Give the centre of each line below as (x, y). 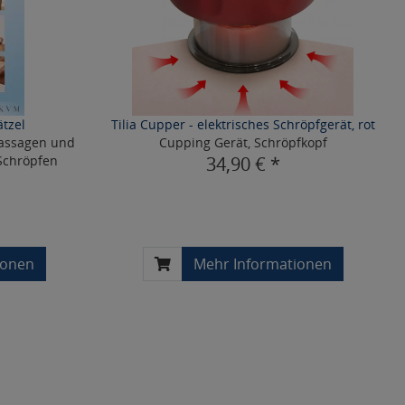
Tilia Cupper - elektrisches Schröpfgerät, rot (243, 124)
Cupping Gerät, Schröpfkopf (243, 142)
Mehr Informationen (262, 264)
